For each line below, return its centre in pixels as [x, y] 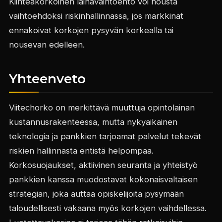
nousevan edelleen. [47, 44]
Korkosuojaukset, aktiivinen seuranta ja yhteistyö [103, 165]
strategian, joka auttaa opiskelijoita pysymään [96, 194]
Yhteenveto [47, 79]
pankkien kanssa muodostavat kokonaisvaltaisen [103, 179]
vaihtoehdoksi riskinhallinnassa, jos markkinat [96, 16]
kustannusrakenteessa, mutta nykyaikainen [93, 122]
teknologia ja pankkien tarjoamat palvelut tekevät [105, 136]
